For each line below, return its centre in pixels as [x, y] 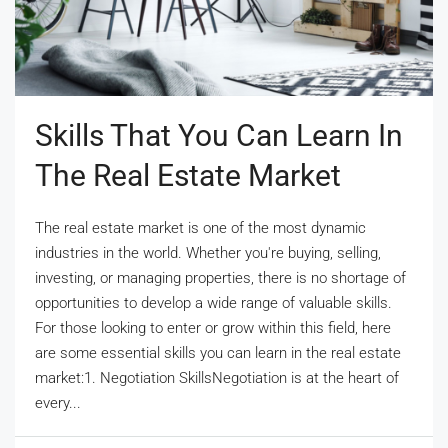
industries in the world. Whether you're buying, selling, [208, 252]
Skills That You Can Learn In [219, 135]
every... [58, 402]
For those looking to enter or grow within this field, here [213, 327]
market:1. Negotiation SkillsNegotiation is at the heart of [217, 377]
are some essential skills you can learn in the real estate [218, 352]
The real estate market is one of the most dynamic [200, 227]
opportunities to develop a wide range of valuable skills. [213, 302]
